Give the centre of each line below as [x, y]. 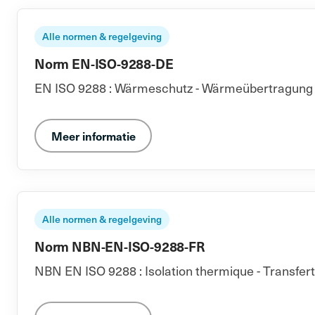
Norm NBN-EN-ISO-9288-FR [120, 246]
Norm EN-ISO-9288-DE [104, 63]
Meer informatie [93, 136]
